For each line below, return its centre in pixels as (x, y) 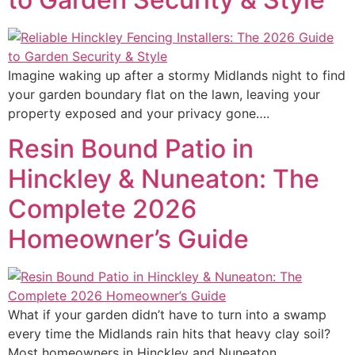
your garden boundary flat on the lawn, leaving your (164, 94)
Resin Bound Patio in (131, 148)
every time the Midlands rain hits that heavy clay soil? (169, 333)
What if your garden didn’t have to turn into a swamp (167, 314)
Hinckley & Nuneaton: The (164, 178)
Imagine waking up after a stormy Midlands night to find (177, 75)
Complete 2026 (102, 208)
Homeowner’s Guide (128, 239)
